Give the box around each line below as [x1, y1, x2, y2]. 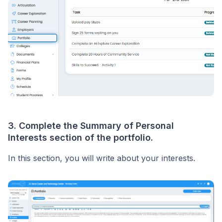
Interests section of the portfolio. [8, 132, 153, 143]
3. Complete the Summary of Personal [8, 120, 174, 131]
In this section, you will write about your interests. [8, 153, 195, 164]
